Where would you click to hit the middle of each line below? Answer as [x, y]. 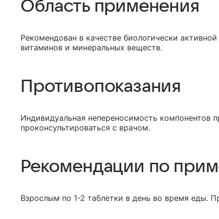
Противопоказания [101, 86]
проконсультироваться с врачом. [85, 128]
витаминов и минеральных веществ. [91, 47]
